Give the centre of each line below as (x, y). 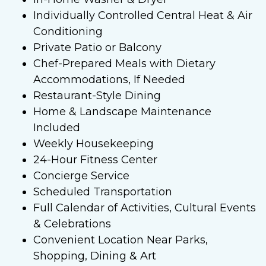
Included (57, 127)
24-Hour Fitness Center (95, 159)
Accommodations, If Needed (109, 79)
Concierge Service (81, 175)
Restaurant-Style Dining (97, 95)
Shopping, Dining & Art (95, 256)
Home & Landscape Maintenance (122, 111)
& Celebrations (72, 224)
